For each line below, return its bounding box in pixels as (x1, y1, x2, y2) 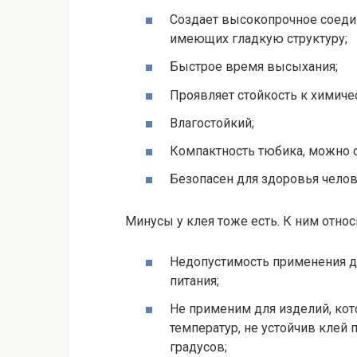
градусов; (170, 339, 227, 355)
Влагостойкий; (170, 115, 254, 131)
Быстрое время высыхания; (170, 59, 338, 75)
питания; (170, 273, 219, 289)
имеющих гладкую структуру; (170, 31, 347, 47)
